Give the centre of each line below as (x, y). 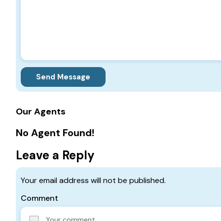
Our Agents (41, 112)
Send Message (63, 77)
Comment (39, 198)
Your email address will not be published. (93, 181)
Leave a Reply (55, 155)
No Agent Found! (55, 133)
